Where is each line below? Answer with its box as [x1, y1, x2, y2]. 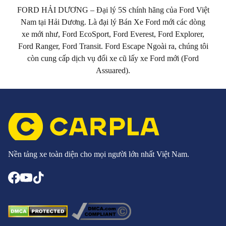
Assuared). [96, 66, 130, 75]
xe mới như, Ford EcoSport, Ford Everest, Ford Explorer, [22, 30, 204, 38]
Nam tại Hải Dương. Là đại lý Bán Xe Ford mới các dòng [21, 18, 205, 26]
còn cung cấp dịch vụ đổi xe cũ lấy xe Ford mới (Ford [27, 54, 199, 63]
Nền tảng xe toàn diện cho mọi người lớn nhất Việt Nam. [8, 150, 189, 158]
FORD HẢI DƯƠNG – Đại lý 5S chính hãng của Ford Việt [17, 6, 209, 14]
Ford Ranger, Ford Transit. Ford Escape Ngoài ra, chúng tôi [18, 42, 208, 50]
